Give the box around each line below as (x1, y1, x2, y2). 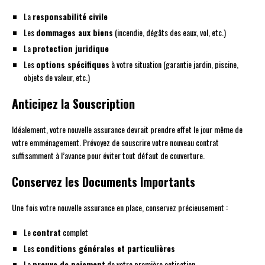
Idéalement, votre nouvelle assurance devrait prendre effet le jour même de (12, 123, 243, 136)
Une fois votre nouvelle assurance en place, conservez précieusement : (12, 201, 228, 214)
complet (61, 226, 88, 239)
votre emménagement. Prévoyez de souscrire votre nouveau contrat (12, 136, 219, 149)
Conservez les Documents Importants (12, 173, 195, 191)
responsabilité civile (33, 10, 108, 23)
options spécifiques (36, 58, 109, 71)
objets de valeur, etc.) (24, 71, 90, 84)
